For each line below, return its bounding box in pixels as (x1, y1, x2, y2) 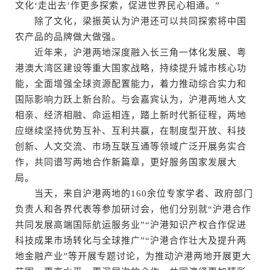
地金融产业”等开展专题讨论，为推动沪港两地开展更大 (15, 251, 251, 261)
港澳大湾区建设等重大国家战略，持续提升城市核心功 (15, 63, 246, 73)
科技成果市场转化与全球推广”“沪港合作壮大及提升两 (15, 235, 246, 245)
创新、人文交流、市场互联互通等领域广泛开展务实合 (15, 141, 246, 151)
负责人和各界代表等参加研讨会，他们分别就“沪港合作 (15, 204, 251, 214)
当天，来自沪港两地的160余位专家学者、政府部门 (15, 188, 253, 198)
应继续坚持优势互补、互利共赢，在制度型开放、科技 (15, 125, 246, 136)
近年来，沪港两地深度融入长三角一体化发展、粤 (15, 47, 246, 57)
